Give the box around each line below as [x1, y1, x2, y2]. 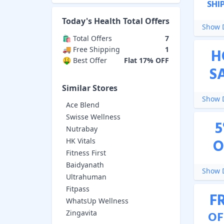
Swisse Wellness [66, 111, 120, 121]
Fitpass [66, 183, 89, 193]
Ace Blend [66, 99, 99, 109]
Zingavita [66, 207, 97, 217]
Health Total [94, 15, 143, 26]
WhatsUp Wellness [66, 195, 128, 205]
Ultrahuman [66, 171, 106, 181]
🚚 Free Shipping [62, 44, 120, 54]
